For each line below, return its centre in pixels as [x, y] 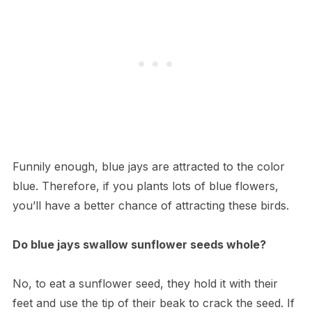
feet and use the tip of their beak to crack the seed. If [153, 303]
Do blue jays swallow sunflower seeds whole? [139, 244]
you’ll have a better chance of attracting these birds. [150, 205]
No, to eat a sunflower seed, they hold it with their [145, 283]
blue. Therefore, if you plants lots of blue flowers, [145, 186]
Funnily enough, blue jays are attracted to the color [148, 166]
